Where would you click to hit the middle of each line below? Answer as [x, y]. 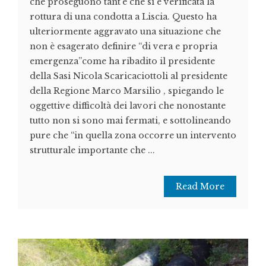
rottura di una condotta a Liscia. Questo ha [123, 17]
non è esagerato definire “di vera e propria [123, 47]
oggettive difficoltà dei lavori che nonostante [128, 106]
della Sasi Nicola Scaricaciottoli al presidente [129, 76]
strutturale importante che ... [92, 151]
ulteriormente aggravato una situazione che [125, 32]
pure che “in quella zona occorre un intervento [133, 136]
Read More [200, 187]
